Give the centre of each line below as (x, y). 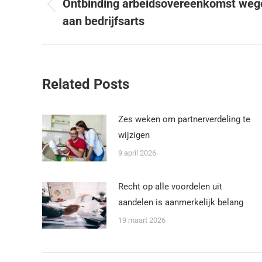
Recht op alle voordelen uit (170, 187)
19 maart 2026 (142, 220)
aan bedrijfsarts (104, 21)
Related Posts (86, 84)
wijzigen (134, 135)
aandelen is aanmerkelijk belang (181, 202)
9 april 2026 (137, 153)
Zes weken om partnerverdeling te (184, 119)
